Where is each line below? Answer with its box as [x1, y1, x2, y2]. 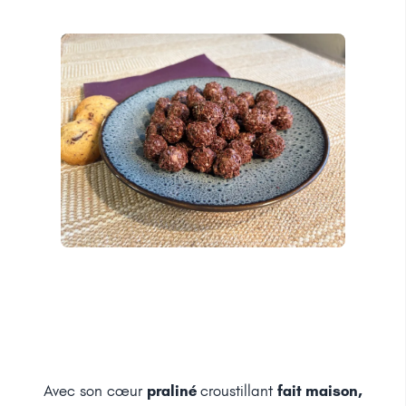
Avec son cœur [43, 381, 147, 400]
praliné [146, 381, 197, 400]
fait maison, [277, 381, 363, 400]
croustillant [196, 381, 278, 400]
